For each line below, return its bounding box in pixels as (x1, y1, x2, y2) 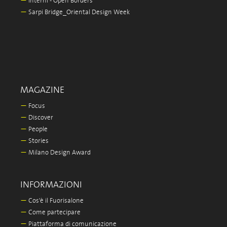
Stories (27, 137, 49, 145)
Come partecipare (27, 209, 81, 216)
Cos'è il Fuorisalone (27, 197, 84, 205)
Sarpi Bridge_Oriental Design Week (27, 9, 130, 16)
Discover (27, 114, 53, 122)
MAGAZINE (20, 85, 64, 95)
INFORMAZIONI (20, 180, 82, 190)
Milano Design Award (27, 149, 91, 157)
